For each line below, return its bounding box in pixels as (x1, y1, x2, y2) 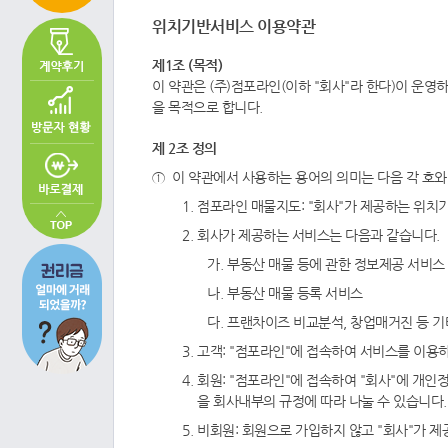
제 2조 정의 (152, 140, 217, 156)
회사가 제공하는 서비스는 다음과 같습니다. (197, 227, 440, 243)
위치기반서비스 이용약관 (152, 17, 315, 36)
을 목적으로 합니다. (152, 99, 263, 115)
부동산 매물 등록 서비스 (227, 285, 363, 301)
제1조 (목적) (152, 57, 222, 73)
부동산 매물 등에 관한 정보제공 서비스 (227, 256, 445, 272)
